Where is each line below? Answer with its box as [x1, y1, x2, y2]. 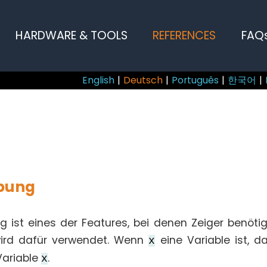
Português [172, 73, 219, 87]
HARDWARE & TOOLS [15, 27, 128, 44]
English [82, 73, 115, 87]
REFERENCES [153, 27, 216, 44]
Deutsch [123, 73, 163, 87]
